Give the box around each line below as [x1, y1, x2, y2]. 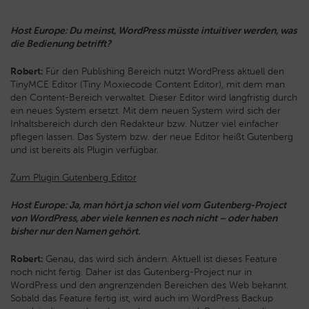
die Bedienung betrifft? [10, 38, 111, 50]
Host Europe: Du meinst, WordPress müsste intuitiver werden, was [10, 25, 297, 37]
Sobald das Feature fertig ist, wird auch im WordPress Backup [10, 292, 273, 305]
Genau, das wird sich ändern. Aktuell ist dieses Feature [43, 253, 277, 266]
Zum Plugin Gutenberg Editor [10, 172, 137, 184]
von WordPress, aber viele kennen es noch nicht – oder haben [10, 212, 277, 225]
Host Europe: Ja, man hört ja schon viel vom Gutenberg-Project [10, 199, 286, 212]
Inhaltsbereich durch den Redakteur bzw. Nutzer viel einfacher [10, 118, 279, 130]
